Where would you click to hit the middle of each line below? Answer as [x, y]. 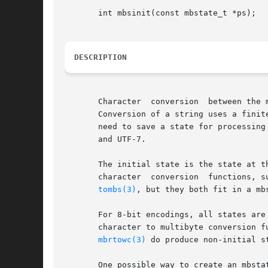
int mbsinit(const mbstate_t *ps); [160, 13]
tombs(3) [117, 190]
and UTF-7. [105, 139]
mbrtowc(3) [122, 240]
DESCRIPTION [100, 57]
